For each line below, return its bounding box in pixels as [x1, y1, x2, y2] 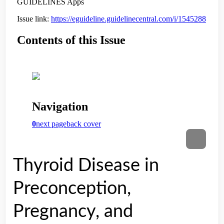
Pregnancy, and [13, 202, 133, 220]
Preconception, [13, 179, 131, 197]
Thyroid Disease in [13, 156, 159, 174]
